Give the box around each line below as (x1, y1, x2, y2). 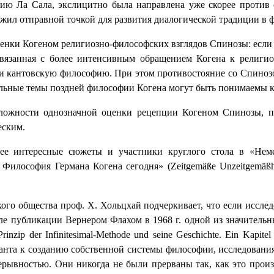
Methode (96, 229, 131, 240)
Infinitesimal (45, 229, 94, 240)
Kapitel (242, 229, 271, 240)
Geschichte (176, 229, 220, 240)
